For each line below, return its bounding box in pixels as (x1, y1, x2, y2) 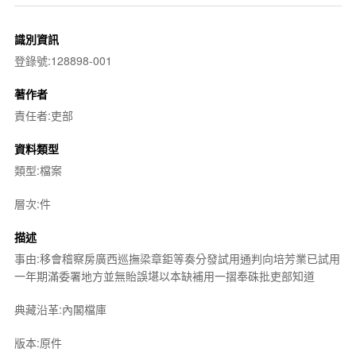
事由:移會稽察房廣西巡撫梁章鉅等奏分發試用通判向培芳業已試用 (14, 250, 340, 266)
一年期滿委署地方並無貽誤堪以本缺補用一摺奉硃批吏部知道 (14, 267, 315, 284)
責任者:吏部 (14, 106, 73, 123)
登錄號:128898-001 (14, 52, 112, 68)
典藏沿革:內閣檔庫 (14, 300, 106, 317)
